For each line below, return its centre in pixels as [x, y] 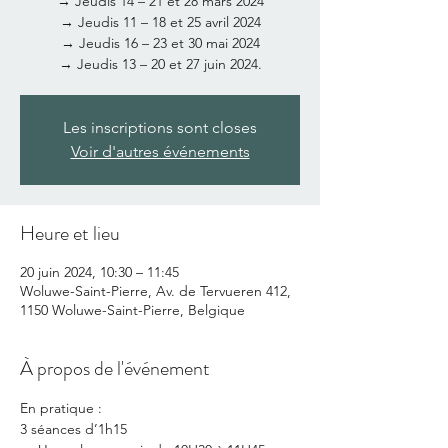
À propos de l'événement [115, 368]
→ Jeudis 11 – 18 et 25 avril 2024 [160, 22]
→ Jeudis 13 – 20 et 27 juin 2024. [160, 64]
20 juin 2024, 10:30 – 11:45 [99, 272]
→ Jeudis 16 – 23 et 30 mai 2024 [160, 43]
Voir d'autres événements [160, 151]
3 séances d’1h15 [73, 429]
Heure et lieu [70, 233]
